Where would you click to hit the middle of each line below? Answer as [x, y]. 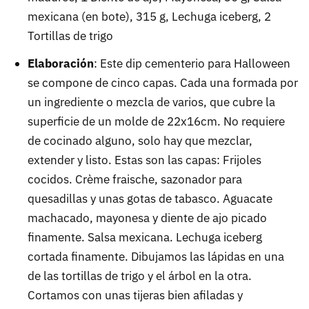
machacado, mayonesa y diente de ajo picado [147, 218]
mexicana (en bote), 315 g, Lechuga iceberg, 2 [149, 17]
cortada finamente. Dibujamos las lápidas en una [156, 257]
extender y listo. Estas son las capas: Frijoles [144, 160]
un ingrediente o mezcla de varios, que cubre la [151, 102]
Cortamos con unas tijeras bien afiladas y [135, 296]
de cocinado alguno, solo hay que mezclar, [140, 141]
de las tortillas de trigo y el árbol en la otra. [140, 276]
